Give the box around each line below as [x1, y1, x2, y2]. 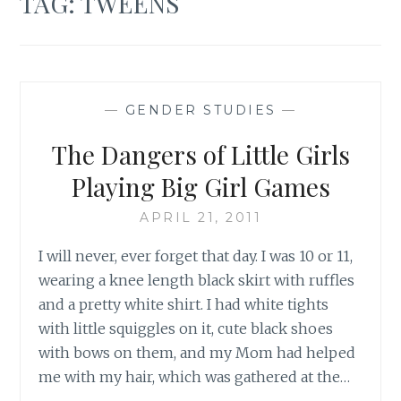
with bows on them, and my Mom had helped [38, 343, 356, 362]
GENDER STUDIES [124, 101, 277, 118]
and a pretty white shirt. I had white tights [38, 294, 329, 313]
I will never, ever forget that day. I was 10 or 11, [38, 246, 354, 265]
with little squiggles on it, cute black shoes [38, 319, 334, 337]
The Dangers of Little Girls [51, 137, 350, 171]
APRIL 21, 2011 [140, 209, 261, 226]
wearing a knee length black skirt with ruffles [38, 270, 355, 289]
